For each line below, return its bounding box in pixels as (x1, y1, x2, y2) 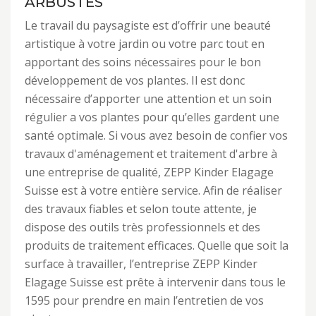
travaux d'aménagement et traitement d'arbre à (25, 146, 277, 162)
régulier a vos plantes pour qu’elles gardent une (25, 109, 279, 125)
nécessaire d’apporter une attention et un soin (25, 91, 272, 107)
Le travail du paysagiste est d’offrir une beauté (25, 18, 271, 33)
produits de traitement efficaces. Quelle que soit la (25, 238, 288, 253)
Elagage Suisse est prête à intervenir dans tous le (25, 274, 286, 290)
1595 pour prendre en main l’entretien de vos (25, 293, 264, 308)
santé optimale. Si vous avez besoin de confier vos (25, 128, 288, 143)
